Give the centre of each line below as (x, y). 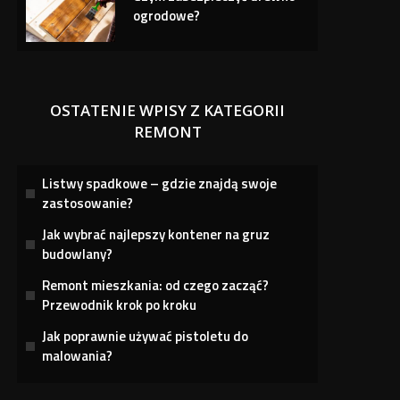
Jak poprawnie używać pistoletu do (146, 336)
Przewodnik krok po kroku (120, 304)
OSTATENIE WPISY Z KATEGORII (168, 110)
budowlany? (78, 254)
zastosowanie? (88, 203)
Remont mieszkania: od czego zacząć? (156, 285)
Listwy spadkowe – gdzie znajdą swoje (160, 183)
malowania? (78, 355)
